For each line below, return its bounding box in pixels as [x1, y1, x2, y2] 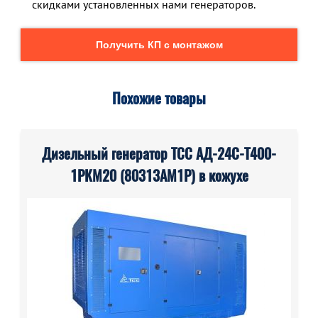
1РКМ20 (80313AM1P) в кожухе [70, 166, 248, 185]
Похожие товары [112, 89, 206, 108]
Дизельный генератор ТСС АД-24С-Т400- [42, 144, 276, 163]
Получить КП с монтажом [95, 39, 223, 50]
